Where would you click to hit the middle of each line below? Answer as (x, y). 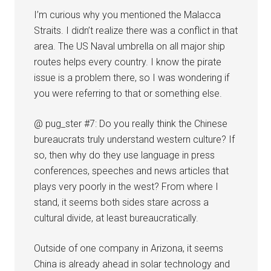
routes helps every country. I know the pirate (128, 62)
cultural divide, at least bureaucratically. (116, 218)
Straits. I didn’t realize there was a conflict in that (136, 30)
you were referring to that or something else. (128, 93)
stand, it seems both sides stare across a (122, 202)
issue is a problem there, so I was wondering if (132, 77)
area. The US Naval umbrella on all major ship (130, 46)
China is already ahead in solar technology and (132, 264)
